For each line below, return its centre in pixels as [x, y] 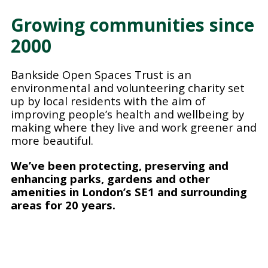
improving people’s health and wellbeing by [127, 114]
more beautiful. [52, 140]
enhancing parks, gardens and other [110, 179]
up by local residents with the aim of [108, 101]
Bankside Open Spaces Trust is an [101, 74]
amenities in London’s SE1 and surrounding [129, 192]
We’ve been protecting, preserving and [120, 165]
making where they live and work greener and [134, 127]
